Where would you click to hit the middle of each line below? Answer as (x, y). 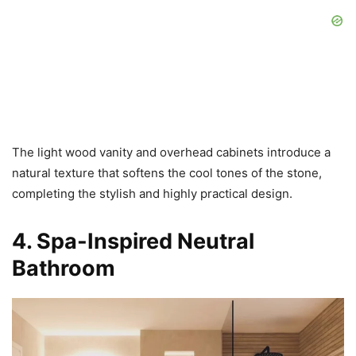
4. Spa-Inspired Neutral (133, 241)
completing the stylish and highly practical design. (152, 193)
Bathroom (64, 268)
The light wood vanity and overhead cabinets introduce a (171, 152)
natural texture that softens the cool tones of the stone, (167, 172)
